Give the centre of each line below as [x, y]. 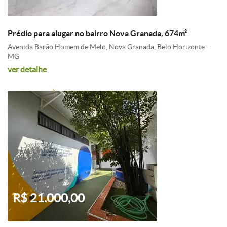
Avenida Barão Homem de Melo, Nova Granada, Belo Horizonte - [108, 47]
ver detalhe [27, 69]
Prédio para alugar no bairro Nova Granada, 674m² [97, 33]
